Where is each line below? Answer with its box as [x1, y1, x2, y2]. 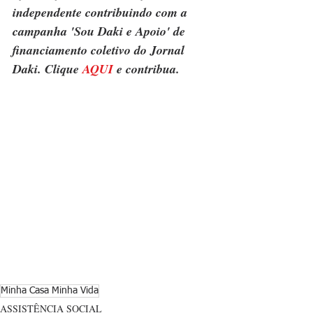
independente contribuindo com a [13, 3, 191, 22]
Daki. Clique [13, 60, 82, 78]
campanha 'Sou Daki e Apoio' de [13, 22, 189, 41]
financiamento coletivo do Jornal [13, 41, 188, 59]
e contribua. [113, 60, 180, 78]
